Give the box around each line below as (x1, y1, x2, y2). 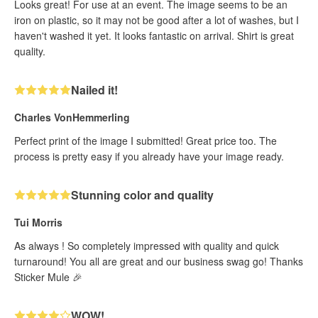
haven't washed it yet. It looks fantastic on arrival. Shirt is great (14, 28, 294, 43)
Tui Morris (14, 215, 62, 229)
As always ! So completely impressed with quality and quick (14, 238, 279, 253)
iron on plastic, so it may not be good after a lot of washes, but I (14, 13, 299, 27)
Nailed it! (71, 82, 118, 98)
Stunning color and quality (71, 187, 214, 203)
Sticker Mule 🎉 (14, 270, 82, 284)
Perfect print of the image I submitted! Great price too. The (14, 133, 277, 148)
